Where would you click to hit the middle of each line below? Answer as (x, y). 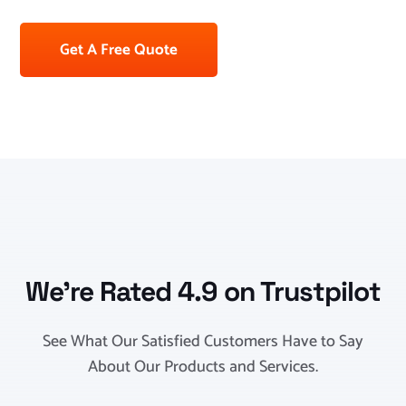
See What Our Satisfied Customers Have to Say (203, 342)
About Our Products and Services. (203, 367)
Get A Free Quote (119, 50)
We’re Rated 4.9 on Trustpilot (203, 292)
